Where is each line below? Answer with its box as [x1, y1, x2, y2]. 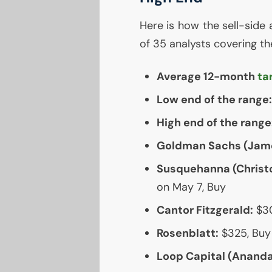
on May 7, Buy [156, 180, 226, 195]
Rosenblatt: [156, 226, 219, 241]
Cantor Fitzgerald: [156, 203, 253, 218]
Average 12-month [156, 69, 257, 84]
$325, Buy [218, 226, 271, 241]
